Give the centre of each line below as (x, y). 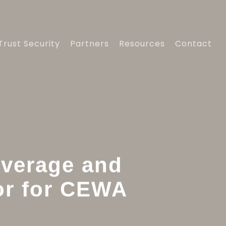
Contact (193, 44)
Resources (142, 44)
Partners (90, 44)
